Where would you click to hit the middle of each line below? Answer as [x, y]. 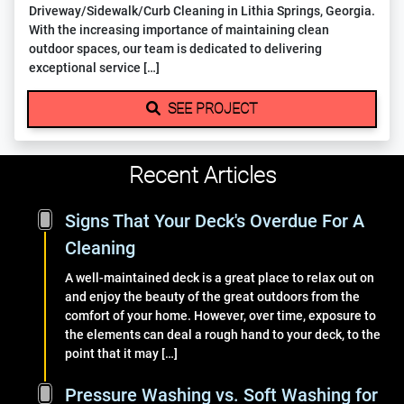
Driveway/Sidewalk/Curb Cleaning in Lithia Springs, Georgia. [202, 11]
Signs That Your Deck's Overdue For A [215, 221]
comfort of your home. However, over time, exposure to [220, 316]
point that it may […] [121, 354]
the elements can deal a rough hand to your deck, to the [223, 335]
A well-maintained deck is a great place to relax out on [220, 278]
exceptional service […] [94, 68]
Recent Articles [202, 175]
